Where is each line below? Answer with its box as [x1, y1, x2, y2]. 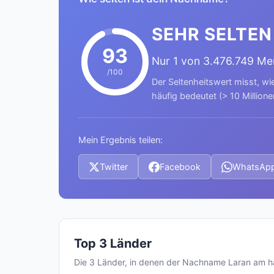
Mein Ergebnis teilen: [78, 135, 163, 145]
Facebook [160, 161, 201, 172]
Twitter [100, 161, 128, 172]
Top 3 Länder [74, 236, 152, 251]
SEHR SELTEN [152, 24, 272, 45]
